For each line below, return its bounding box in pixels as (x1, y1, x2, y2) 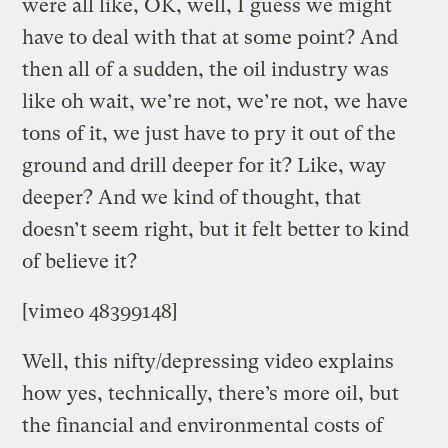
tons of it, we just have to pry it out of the (22, 121, 397, 145)
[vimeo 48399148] (22, 299, 179, 323)
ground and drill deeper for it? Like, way (22, 153, 387, 177)
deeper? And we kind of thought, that (22, 185, 362, 209)
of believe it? (22, 249, 138, 273)
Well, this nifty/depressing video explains (22, 349, 395, 373)
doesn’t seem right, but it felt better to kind (22, 217, 410, 241)
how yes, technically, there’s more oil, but (22, 381, 400, 405)
